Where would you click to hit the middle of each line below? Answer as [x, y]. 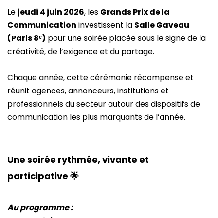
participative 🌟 [43, 176]
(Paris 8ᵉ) [27, 38]
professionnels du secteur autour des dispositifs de [104, 104]
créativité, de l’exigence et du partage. [81, 51]
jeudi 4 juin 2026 [51, 12]
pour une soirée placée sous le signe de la [126, 38]
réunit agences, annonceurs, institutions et [88, 91]
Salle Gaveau [162, 25]
